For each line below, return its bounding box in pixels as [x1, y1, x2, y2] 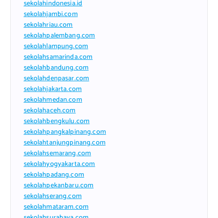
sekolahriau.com [23, 19, 73, 31]
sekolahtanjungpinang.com [23, 137, 106, 148]
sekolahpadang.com [23, 169, 84, 181]
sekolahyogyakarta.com [23, 158, 95, 170]
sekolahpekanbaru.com [23, 180, 94, 191]
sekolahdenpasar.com [23, 73, 90, 84]
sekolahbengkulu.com [23, 115, 90, 127]
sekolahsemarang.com [23, 147, 91, 159]
